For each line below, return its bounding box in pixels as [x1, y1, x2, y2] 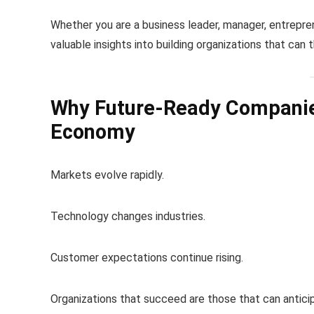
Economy [50, 119, 135, 144]
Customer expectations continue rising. [50, 250, 243, 264]
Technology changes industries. [50, 209, 205, 223]
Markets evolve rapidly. [50, 168, 164, 182]
